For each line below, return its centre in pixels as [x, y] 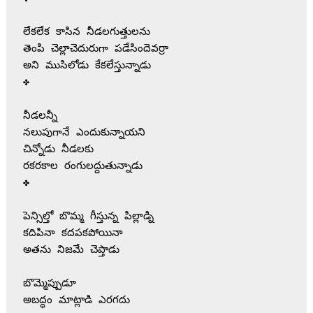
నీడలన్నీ [40, 116]
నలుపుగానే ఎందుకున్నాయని [84, 133]
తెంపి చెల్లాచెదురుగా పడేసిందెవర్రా [95, 49]
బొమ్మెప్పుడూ [49, 284]
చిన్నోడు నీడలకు [58, 150]
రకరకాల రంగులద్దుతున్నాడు [82, 166]
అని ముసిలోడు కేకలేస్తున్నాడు [87, 66]
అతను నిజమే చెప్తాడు [71, 250]
